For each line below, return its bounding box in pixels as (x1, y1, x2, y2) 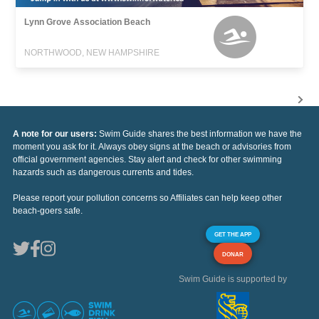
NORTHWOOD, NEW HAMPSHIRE (24, 48, 160, 58)
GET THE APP (214, 231, 251, 239)
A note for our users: (13, 129, 99, 140)
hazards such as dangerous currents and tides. (13, 167, 194, 178)
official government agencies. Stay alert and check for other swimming (13, 155, 282, 165)
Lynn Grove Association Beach (24, 17, 151, 28)
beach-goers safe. (13, 206, 83, 216)
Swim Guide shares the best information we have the (99, 129, 302, 140)
